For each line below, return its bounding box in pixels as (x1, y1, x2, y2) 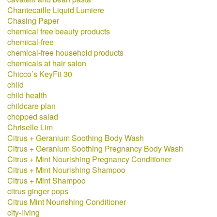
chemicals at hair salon (7, 58, 86, 69)
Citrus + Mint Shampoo (7, 175, 86, 186)
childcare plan (7, 100, 56, 111)
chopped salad (7, 111, 58, 122)
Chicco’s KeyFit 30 (7, 68, 72, 79)
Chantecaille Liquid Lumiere (7, 4, 104, 15)
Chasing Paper (7, 15, 59, 26)
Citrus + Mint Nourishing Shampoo (7, 164, 125, 175)
